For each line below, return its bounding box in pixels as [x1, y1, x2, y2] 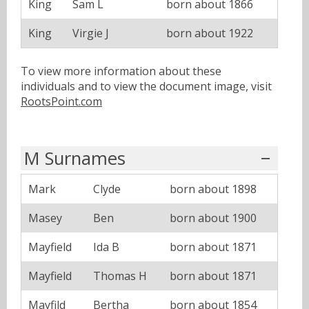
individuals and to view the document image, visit [21, 78, 272, 94]
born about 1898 [170, 181, 257, 197]
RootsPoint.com [21, 93, 102, 109]
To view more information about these [21, 63, 221, 79]
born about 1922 [166, 25, 253, 41]
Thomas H [93, 268, 147, 284]
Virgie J [72, 25, 109, 41]
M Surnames [24, 146, 126, 170]
